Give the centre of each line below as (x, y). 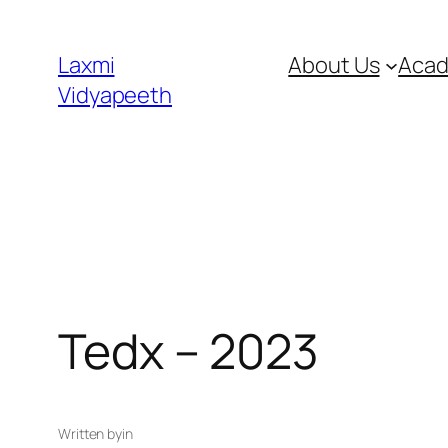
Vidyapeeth (115, 95)
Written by (90, 434)
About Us (334, 65)
